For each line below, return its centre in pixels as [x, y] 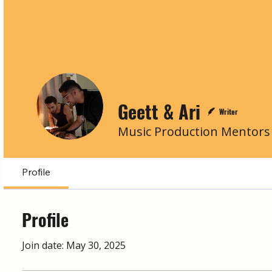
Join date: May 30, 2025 [74, 245]
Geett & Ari [159, 111]
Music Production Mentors [194, 131]
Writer [229, 111]
